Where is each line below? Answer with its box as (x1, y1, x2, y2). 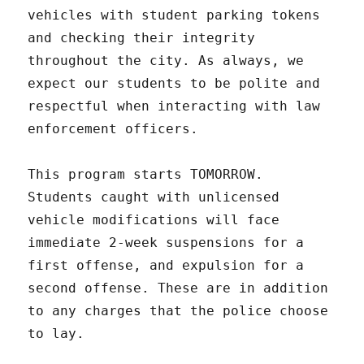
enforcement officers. (28, 121, 199, 137)
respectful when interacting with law (28, 98, 321, 115)
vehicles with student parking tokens (28, 7, 321, 24)
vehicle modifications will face (28, 212, 280, 228)
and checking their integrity (28, 30, 256, 46)
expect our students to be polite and (28, 76, 321, 92)
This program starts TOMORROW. (28, 167, 264, 183)
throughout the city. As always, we (28, 53, 305, 69)
